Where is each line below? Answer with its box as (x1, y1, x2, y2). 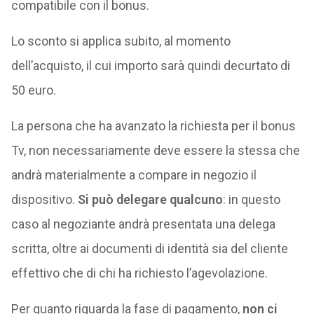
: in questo (222, 191, 280, 207)
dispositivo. (11, 191, 78, 207)
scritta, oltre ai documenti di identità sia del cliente (11, 240, 288, 256)
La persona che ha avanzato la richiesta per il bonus (11, 118, 296, 133)
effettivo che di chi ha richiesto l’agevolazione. (11, 265, 268, 280)
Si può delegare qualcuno (77, 191, 223, 207)
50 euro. (11, 82, 56, 97)
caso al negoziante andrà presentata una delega (11, 216, 275, 231)
